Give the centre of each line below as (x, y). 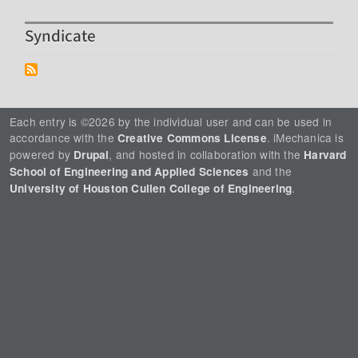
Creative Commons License (192, 137)
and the (270, 171)
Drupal (91, 154)
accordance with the (64, 137)
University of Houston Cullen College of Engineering (151, 188)
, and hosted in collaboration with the (207, 154)
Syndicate (60, 36)
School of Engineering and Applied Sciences (129, 171)
